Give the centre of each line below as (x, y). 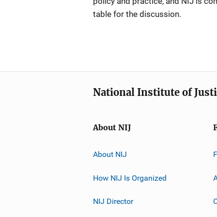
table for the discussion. (137, 14)
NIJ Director (113, 201)
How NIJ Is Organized (130, 178)
